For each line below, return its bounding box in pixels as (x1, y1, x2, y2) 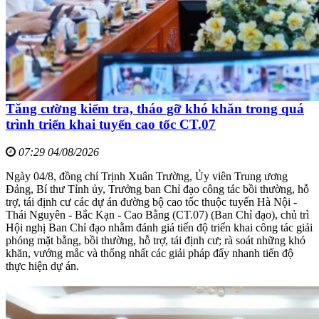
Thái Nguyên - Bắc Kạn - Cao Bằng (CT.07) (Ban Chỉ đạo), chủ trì (6, 209, 309, 221)
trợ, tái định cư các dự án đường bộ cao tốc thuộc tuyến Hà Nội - (6, 196, 297, 209)
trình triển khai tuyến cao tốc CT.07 (6, 117, 216, 132)
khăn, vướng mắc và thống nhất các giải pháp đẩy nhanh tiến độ (6, 247, 293, 260)
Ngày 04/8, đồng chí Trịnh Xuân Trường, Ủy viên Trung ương (6, 170, 288, 183)
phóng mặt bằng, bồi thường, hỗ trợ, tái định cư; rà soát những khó (6, 234, 305, 247)
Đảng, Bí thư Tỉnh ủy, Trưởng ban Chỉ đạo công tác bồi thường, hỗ (6, 183, 309, 196)
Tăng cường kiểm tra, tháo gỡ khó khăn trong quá (6, 101, 304, 117)
